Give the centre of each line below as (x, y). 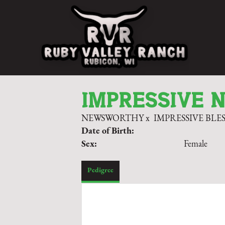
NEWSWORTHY (113, 119)
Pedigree (100, 171)
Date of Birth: (108, 131)
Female (196, 144)
